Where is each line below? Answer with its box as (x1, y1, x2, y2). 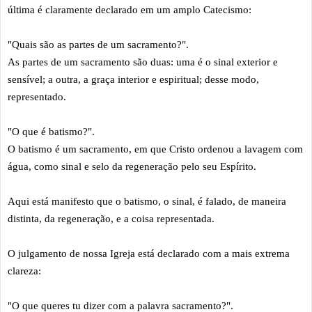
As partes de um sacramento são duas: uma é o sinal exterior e (8, 56, 278, 68)
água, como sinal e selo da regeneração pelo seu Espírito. (8, 160, 256, 172)
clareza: (8, 265, 41, 276)
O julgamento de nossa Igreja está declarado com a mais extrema (8, 247, 290, 259)
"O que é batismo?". (8, 125, 95, 137)
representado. (8, 91, 69, 102)
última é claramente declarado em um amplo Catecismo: (8, 3, 251, 15)
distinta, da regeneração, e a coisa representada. (8, 212, 217, 224)
